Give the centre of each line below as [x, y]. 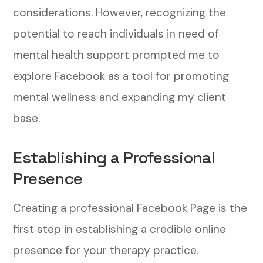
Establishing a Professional [114, 157]
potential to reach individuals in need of [116, 33]
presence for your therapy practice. [106, 250]
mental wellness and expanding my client [120, 97]
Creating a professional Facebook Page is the [130, 208]
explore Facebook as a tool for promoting [121, 76]
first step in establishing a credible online [120, 229]
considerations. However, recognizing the [120, 12]
